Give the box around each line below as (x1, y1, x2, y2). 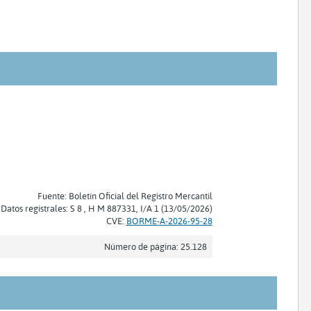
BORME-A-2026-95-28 (126, 215, 212, 226)
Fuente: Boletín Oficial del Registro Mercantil (37, 190, 212, 201)
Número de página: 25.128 (103, 240, 207, 252)
